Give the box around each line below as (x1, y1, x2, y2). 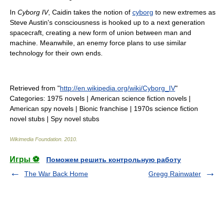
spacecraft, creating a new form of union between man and (10, 29, 191, 36)
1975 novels (47, 94, 85, 102)
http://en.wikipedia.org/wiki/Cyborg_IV (60, 84, 175, 92)
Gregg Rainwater (148, 170, 201, 178)
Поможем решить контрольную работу (46, 156, 181, 163)
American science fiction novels (91, 94, 187, 102)
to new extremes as (153, 8, 216, 16)
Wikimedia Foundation (10, 136, 61, 142)
